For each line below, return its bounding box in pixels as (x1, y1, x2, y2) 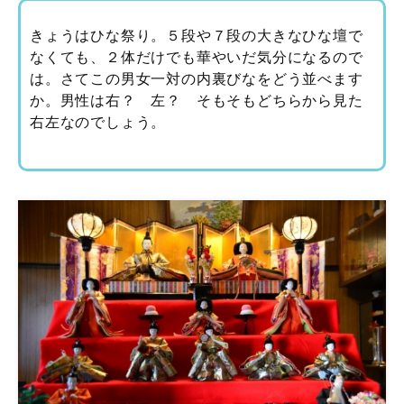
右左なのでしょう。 (30, 112, 167, 132)
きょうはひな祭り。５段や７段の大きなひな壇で (30, 25, 363, 45)
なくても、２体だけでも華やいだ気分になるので (30, 47, 363, 67)
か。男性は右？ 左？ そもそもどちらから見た (30, 90, 363, 110)
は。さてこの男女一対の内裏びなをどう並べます (30, 69, 363, 88)
